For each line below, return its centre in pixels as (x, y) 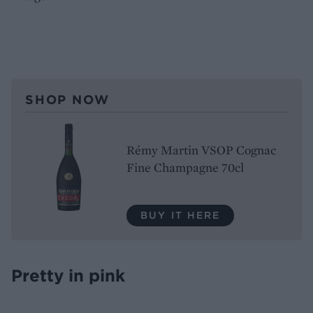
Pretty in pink (68, 275)
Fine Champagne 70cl (185, 167)
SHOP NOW (67, 99)
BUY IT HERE (181, 215)
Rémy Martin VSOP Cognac (201, 150)
